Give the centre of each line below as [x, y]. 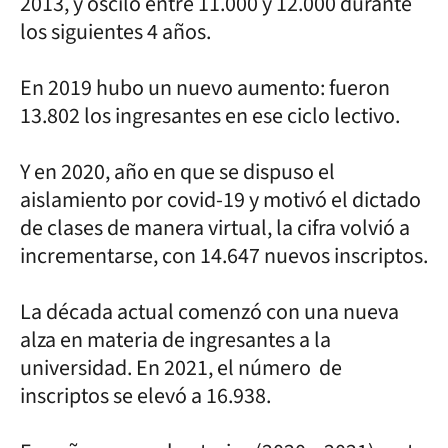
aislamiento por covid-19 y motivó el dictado [220, 199]
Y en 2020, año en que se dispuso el [177, 171]
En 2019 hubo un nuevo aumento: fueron [205, 87]
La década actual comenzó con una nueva [209, 311]
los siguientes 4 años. [117, 31]
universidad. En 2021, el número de [181, 367]
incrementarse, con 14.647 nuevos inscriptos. [224, 255]
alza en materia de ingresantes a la [175, 339]
